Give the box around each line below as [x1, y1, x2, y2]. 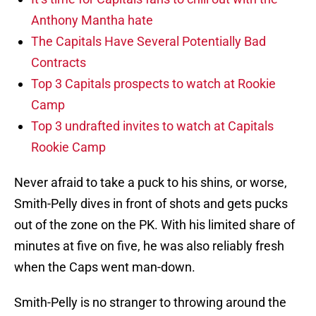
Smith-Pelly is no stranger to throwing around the [14, 295, 286, 310]
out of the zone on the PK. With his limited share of [14, 217, 295, 233]
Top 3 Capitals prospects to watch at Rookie [31, 76, 276, 92]
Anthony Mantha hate [31, 13, 153, 28]
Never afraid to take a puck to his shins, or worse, [14, 175, 287, 190]
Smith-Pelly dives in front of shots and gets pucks [14, 196, 288, 212]
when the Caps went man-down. [14, 260, 195, 275]
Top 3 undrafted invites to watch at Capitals [31, 119, 274, 134]
